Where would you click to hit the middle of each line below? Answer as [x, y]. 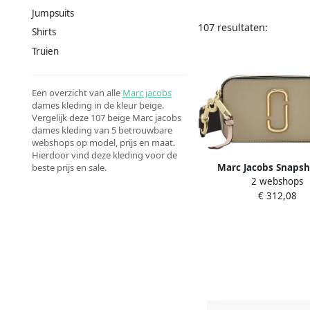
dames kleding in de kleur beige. [98, 105]
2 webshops [277, 181]
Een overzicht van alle [77, 92]
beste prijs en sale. [69, 167]
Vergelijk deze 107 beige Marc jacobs [107, 117]
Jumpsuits [53, 13]
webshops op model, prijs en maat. [103, 142]
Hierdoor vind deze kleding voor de [104, 155]
